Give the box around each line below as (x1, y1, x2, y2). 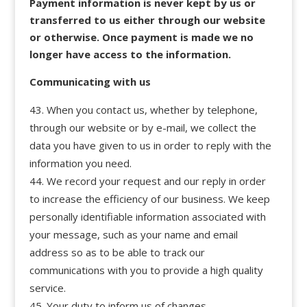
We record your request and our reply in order (46, 173, 266, 188)
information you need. (29, 156, 132, 170)
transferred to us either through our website (29, 12, 265, 27)
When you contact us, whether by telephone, (46, 102, 258, 116)
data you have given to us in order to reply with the (29, 138, 271, 152)
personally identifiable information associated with (29, 209, 266, 223)
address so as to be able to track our (29, 245, 205, 259)
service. (29, 280, 66, 295)
